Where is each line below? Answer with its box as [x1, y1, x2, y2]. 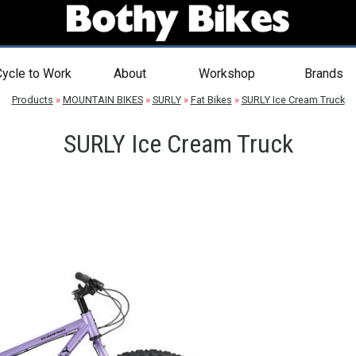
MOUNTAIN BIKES [62, 94, 143, 106]
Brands [304, 66, 343, 81]
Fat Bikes [190, 94, 232, 106]
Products [11, 94, 53, 106]
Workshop [198, 66, 255, 81]
